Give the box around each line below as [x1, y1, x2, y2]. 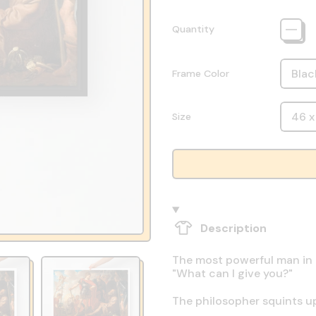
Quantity [171, 23, 214, 35]
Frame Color [171, 67, 229, 80]
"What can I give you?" [171, 266, 293, 281]
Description [200, 220, 267, 236]
